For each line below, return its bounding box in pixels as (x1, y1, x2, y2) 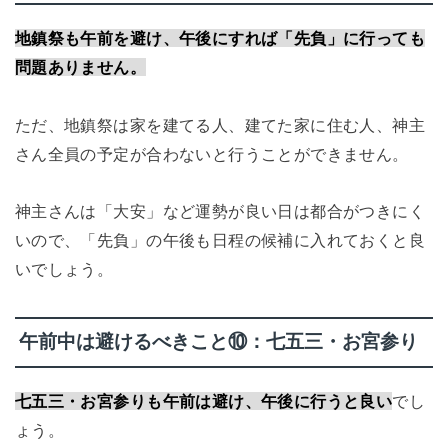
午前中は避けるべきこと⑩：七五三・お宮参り (18, 331, 418, 353)
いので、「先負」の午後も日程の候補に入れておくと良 (14, 231, 426, 250)
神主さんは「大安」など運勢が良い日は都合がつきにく (14, 202, 426, 221)
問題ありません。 (14, 57, 147, 76)
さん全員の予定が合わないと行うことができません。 (14, 144, 409, 163)
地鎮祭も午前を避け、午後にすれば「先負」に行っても (14, 28, 426, 47)
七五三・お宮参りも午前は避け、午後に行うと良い (14, 391, 393, 410)
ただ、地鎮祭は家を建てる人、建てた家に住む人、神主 (14, 115, 426, 134)
